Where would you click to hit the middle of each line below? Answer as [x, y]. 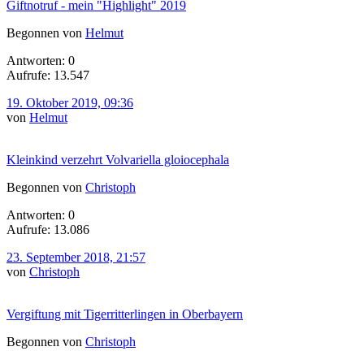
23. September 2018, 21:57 [76, 257]
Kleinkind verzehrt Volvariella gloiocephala [118, 159]
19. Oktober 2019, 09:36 [70, 102]
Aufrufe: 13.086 [48, 229]
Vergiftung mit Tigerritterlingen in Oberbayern [125, 314]
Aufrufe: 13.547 [48, 75]
